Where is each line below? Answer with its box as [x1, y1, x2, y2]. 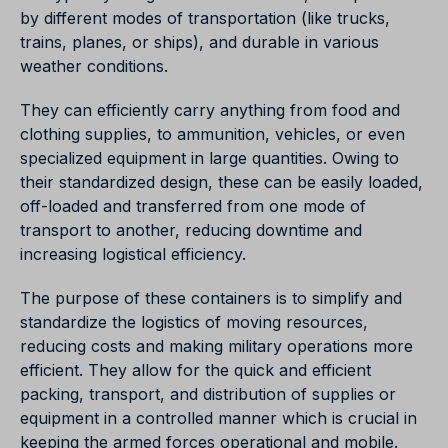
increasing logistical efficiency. [20, 244, 246, 265]
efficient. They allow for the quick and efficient [20, 360, 371, 381]
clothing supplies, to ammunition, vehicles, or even [20, 124, 405, 145]
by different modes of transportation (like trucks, [20, 8, 390, 29]
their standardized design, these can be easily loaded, [20, 172, 423, 193]
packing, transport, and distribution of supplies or [20, 384, 396, 405]
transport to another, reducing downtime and [20, 220, 362, 241]
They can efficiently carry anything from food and [20, 100, 400, 121]
